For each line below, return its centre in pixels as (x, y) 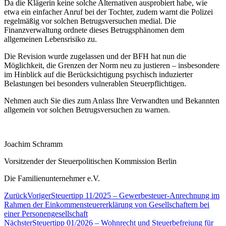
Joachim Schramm (33, 144)
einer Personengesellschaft (46, 213)
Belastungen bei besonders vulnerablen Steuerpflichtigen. (95, 83)
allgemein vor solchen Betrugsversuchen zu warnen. (87, 109)
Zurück (16, 195)
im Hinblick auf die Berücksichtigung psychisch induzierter (98, 74)
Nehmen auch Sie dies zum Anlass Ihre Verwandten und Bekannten (112, 100)
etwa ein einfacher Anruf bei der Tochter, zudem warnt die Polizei (108, 12)
